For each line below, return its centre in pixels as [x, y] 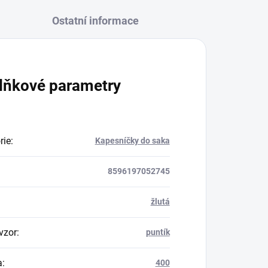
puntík [158, 232]
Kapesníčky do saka [132, 141]
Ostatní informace [96, 21]
